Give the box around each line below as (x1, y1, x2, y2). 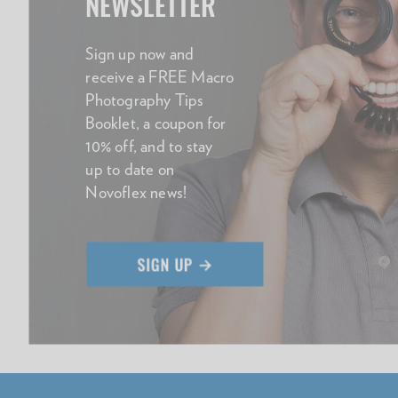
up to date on (85, 159, 174, 179)
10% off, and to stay (85, 136, 218, 156)
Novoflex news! (85, 182, 187, 203)
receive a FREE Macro (85, 67, 235, 87)
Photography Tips (85, 90, 204, 110)
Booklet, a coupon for (85, 113, 227, 133)
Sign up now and (85, 44, 195, 64)
